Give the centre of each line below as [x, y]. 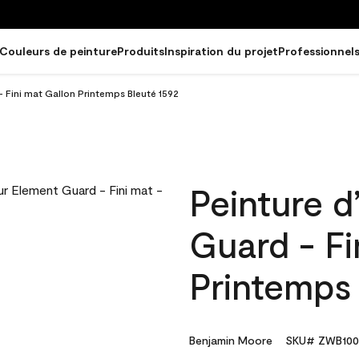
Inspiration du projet [221, 51]
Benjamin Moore [231, 340]
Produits [141, 51]
